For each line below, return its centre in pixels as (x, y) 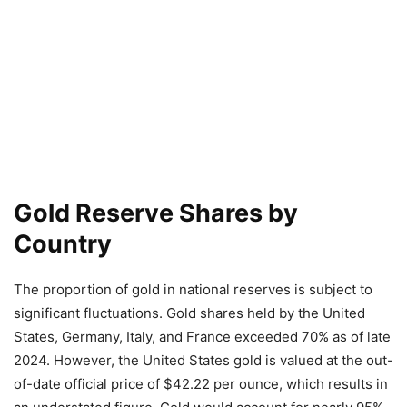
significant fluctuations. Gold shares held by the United (189, 313)
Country (63, 244)
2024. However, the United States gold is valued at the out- (203, 360)
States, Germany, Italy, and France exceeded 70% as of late (202, 337)
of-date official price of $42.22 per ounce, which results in (201, 384)
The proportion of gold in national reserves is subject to (193, 289)
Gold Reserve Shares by (156, 213)
